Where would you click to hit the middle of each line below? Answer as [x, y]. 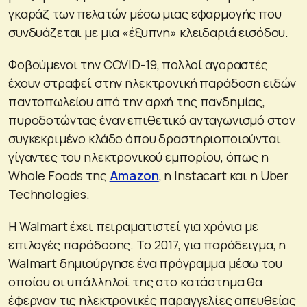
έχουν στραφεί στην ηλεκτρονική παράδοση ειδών [152, 83]
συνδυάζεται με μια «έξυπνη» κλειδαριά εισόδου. [149, 32]
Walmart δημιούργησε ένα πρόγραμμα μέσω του [145, 263]
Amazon [134, 175]
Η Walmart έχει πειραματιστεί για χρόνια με [133, 226]
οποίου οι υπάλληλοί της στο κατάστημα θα [136, 281]
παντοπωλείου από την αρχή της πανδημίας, [137, 101]
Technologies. [49, 194]
